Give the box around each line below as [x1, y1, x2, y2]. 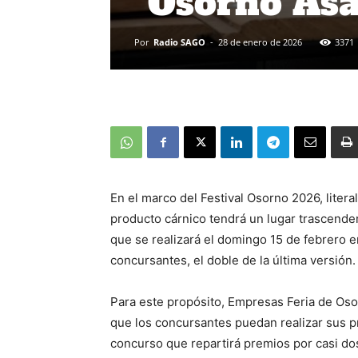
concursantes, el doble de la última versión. [110, 253, 356, 268]
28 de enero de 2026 [218, 36, 302, 48]
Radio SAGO [153, 36, 205, 48]
